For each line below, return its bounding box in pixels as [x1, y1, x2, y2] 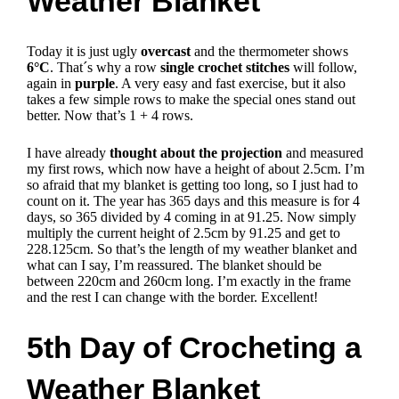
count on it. [27, 192, 94, 208]
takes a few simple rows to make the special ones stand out [27, 91, 356, 107]
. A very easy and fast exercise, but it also [115, 75, 346, 91]
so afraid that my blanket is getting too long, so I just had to [27, 176, 359, 192]
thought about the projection [110, 144, 283, 160]
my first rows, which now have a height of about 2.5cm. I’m [27, 160, 365, 176]
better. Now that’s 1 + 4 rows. [27, 107, 194, 123]
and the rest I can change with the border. [27, 289, 258, 305]
